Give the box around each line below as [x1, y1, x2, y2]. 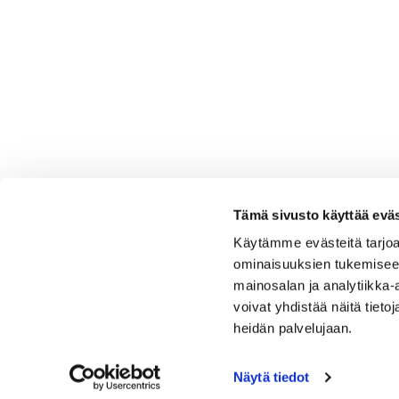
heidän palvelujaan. [233, 320, 353, 336]
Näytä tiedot [233, 370, 310, 385]
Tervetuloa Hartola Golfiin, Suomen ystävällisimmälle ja [55, 378, 391, 395]
